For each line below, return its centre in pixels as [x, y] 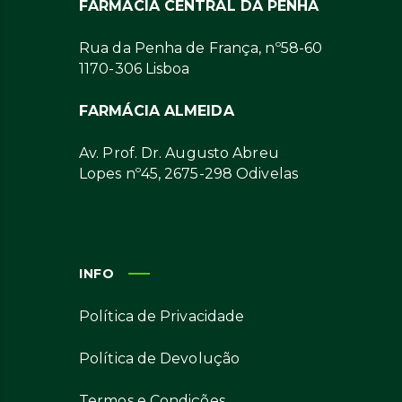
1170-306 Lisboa [135, 69]
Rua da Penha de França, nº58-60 [201, 48]
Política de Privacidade [162, 316]
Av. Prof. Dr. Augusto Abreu [179, 153]
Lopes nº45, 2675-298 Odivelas [188, 174]
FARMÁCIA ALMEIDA [157, 111]
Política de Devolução [160, 358]
